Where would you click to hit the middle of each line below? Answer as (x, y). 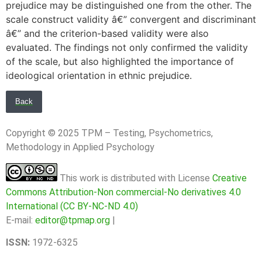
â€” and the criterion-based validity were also (107, 33)
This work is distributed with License (135, 178)
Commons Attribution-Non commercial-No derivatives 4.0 (123, 192)
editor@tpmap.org (73, 220)
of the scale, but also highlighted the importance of (120, 61)
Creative (230, 178)
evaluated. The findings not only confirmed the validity (127, 47)
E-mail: (20, 220)
